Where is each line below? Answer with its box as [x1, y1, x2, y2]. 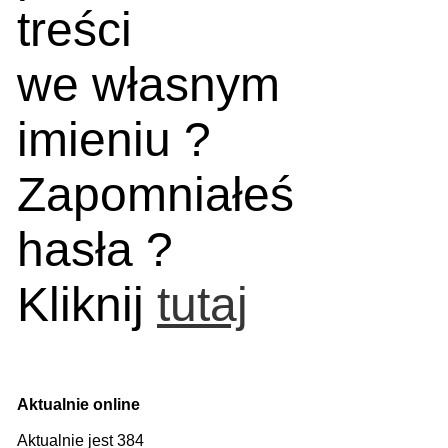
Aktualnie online [17, 396, 140, 413]
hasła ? [17, 223, 173, 276]
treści [17, 3, 132, 56]
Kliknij [17, 278, 157, 331]
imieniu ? [17, 113, 211, 166]
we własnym [17, 58, 280, 111]
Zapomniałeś [17, 168, 294, 221]
